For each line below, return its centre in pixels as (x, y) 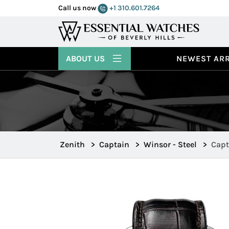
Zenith (72, 144)
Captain (114, 144)
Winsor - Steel (170, 144)
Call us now (78, 8)
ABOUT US (86, 58)
